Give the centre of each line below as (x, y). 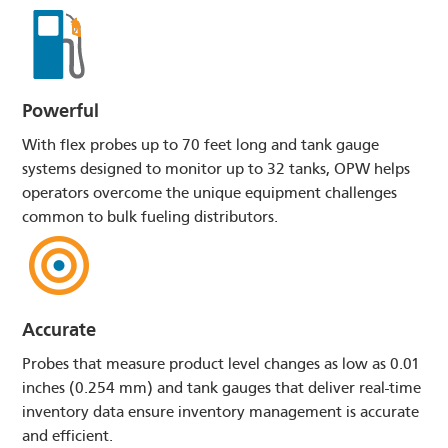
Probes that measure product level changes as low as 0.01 (221, 364)
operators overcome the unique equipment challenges (210, 192)
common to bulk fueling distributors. (150, 216)
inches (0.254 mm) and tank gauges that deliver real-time (222, 388)
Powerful (61, 110)
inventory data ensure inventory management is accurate (221, 412)
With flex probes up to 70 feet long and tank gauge (201, 144)
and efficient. (68, 436)
